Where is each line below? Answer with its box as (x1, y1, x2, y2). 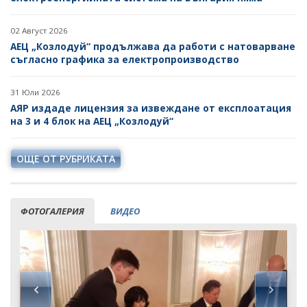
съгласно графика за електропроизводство (10, 53, 239, 66)
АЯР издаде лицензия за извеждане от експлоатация (10, 101, 291, 114)
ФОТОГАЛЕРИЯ (21, 205, 84, 217)
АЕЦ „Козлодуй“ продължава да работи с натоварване (10, 40, 295, 53)
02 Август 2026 (10, 25, 68, 36)
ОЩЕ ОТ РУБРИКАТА (16, 152, 115, 165)
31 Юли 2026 (10, 87, 60, 97)
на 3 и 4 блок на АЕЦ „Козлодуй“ (10, 114, 173, 127)
